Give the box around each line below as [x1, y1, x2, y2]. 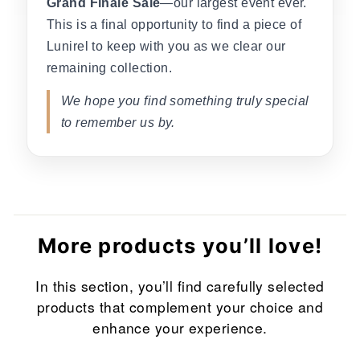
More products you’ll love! [37, 233, 323, 259]
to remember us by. [61, 116, 175, 130]
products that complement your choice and [36, 297, 324, 317]
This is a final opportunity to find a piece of [47, 18, 302, 32]
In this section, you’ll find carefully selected [35, 276, 325, 297]
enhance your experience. [92, 317, 268, 338]
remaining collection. [47, 61, 173, 76]
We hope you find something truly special [61, 94, 309, 108]
